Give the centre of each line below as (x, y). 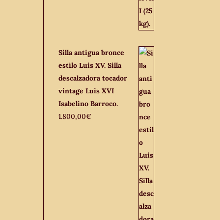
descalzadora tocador (93, 78)
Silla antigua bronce (92, 53)
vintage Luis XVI (86, 91)
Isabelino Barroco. (88, 104)
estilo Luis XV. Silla (90, 65)
